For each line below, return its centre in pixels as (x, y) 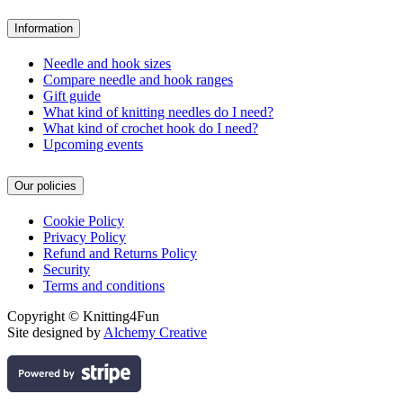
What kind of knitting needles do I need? (158, 112)
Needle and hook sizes (107, 63)
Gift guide (72, 95)
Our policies (45, 185)
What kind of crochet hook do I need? (151, 128)
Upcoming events (93, 144)
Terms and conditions (104, 285)
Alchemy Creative (155, 332)
